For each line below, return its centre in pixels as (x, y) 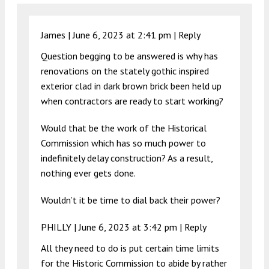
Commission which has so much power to (123, 143)
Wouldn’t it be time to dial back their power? (131, 200)
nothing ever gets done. (88, 173)
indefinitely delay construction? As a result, (127, 158)
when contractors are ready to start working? (132, 101)
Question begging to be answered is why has (129, 56)
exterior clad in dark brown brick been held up (131, 86)
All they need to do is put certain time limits (130, 248)
